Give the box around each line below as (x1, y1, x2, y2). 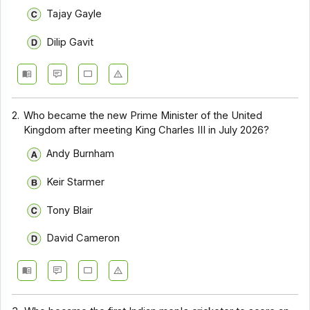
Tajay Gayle (46, 8, 102, 21)
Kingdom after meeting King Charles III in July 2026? (24, 123, 270, 136)
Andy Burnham (46, 147, 114, 161)
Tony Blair (46, 203, 93, 217)
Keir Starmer (46, 175, 104, 188)
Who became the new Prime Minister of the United (24, 109, 263, 122)
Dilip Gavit (46, 35, 93, 48)
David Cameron (46, 232, 120, 245)
